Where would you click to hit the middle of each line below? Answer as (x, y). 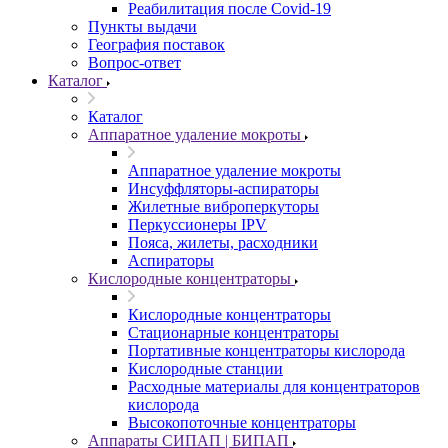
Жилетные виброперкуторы (223, 206)
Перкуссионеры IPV (197, 224)
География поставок (156, 44)
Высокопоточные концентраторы (242, 422)
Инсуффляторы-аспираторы (223, 188)
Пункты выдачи (142, 26)
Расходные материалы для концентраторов (274, 386)
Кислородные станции (205, 368)
